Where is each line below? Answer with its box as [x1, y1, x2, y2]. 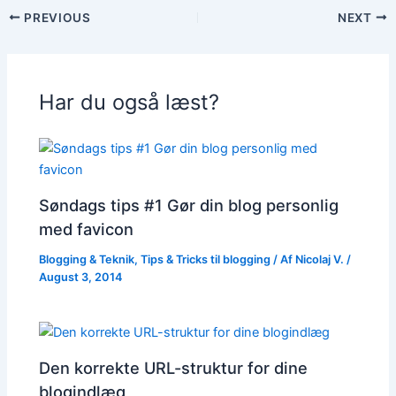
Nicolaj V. [295, 252, 347, 266]
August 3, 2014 [39, 270, 123, 284]
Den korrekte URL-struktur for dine [39, 357, 308, 377]
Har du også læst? [39, 89, 220, 116]
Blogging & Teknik [39, 252, 135, 266]
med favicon [39, 218, 134, 239]
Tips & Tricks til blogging [141, 252, 271, 266]
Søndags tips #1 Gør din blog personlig [39, 194, 339, 215]
